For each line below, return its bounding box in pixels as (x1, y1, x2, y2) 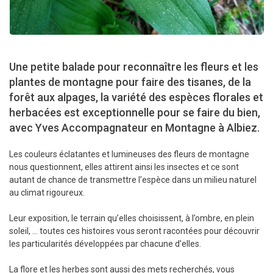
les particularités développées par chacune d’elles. (9, 239, 201, 249)
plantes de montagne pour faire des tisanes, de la (9, 76, 251, 89)
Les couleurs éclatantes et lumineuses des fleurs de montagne (9, 149, 249, 160)
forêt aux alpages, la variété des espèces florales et (9, 91, 263, 104)
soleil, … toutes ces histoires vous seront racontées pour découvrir (9, 226, 260, 236)
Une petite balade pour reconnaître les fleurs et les (9, 60, 258, 74)
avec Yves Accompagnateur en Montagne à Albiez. (9, 121, 260, 135)
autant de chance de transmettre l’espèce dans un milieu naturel (9, 175, 257, 185)
